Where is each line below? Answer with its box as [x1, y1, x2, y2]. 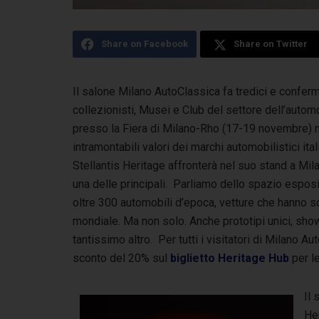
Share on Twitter [233, 38, 308, 49]
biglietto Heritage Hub [170, 251, 289, 265]
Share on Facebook [101, 38, 188, 49]
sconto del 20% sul [73, 251, 170, 265]
